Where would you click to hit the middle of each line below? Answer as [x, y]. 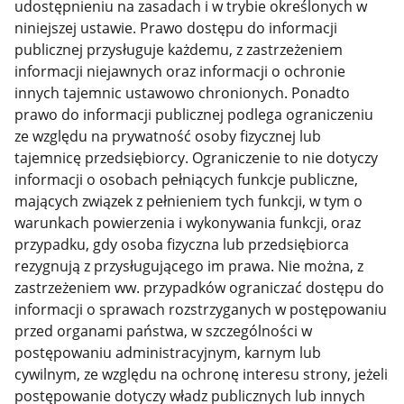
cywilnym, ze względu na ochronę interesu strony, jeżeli [202, 375]
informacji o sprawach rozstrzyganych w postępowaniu [201, 310]
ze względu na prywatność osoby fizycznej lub [168, 137]
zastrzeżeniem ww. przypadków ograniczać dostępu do [200, 288]
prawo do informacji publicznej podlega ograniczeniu [194, 115]
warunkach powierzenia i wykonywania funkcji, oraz [188, 223]
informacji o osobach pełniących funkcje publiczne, [187, 180]
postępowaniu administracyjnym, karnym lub [168, 353]
